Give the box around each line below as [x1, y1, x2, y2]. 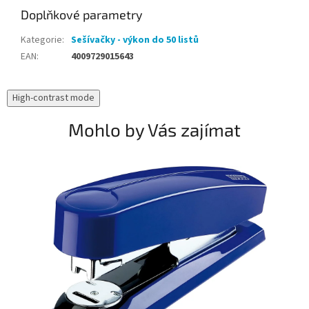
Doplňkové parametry [21, 6, 143, 22]
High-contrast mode [12, 90, 94, 105]
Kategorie [21, 32, 62, 47]
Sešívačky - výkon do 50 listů [71, 32, 199, 47]
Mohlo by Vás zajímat [68, 118, 241, 140]
